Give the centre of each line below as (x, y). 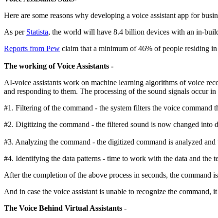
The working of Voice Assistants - (60, 66)
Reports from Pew (32, 48)
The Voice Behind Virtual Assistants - (66, 208)
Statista (37, 32)
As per (15, 32)
